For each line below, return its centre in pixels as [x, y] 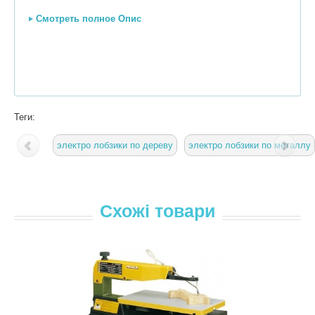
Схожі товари [157, 211]
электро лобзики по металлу [250, 146]
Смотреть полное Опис [89, 19]
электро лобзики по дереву [115, 146]
